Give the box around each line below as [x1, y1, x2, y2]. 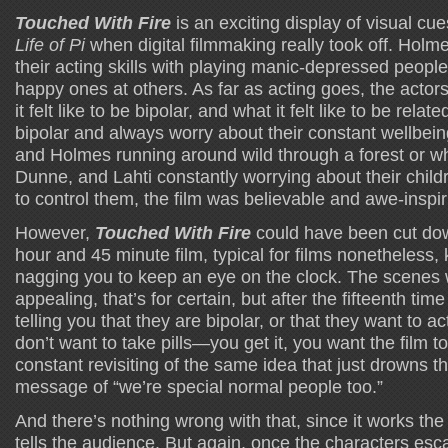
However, [15, 221, 95, 243]
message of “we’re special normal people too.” [15, 375, 383, 397]
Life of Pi [15, 33, 85, 55]
